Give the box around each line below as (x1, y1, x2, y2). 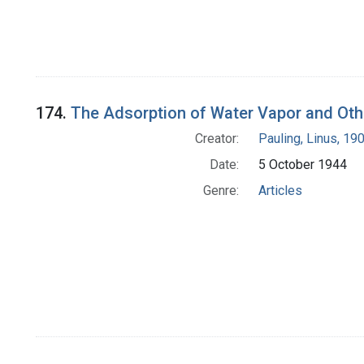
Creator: (194, 131, 239, 147)
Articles (258, 183, 302, 199)
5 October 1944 (258, 157, 347, 173)
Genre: (202, 183, 239, 199)
